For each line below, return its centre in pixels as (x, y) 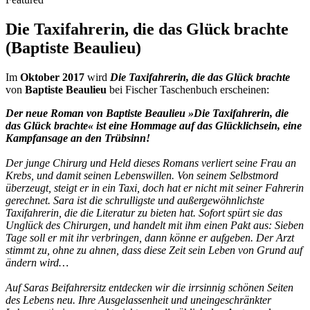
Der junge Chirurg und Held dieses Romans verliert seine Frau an (151, 163)
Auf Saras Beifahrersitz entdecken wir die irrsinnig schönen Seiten (149, 287)
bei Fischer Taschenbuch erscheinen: (188, 89)
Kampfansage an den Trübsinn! (78, 138)
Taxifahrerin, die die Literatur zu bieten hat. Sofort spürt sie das (144, 212)
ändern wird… (37, 262)
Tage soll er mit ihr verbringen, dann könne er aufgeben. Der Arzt (150, 237)
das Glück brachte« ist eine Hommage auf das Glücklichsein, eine (154, 125)
